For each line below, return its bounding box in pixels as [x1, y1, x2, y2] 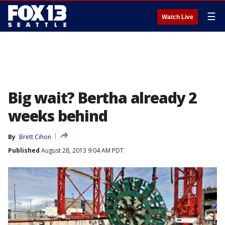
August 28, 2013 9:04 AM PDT [40, 146, 124, 155]
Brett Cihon [19, 133, 51, 141]
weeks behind [8, 105, 107, 126]
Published [8, 146, 40, 155]
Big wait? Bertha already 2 [8, 87, 197, 108]
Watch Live [162, 14, 193, 21]
